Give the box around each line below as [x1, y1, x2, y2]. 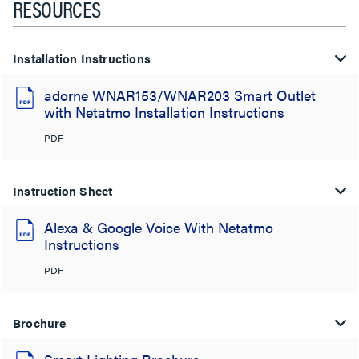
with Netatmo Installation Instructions [44, 101, 284, 122]
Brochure [13, 313, 67, 331]
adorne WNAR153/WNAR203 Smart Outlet [44, 84, 316, 105]
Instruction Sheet [13, 181, 113, 199]
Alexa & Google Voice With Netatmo [44, 216, 273, 237]
